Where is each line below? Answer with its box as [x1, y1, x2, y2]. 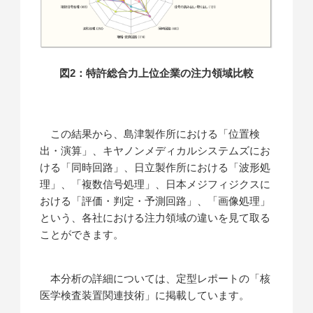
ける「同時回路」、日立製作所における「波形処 [40, 161, 271, 174]
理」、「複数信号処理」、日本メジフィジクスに [40, 178, 271, 191]
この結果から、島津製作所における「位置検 [40, 128, 261, 140]
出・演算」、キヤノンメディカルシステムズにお [40, 145, 271, 157]
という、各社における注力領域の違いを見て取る [40, 212, 271, 224]
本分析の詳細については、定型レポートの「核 [40, 272, 271, 285]
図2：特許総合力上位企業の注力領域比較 [59, 67, 254, 80]
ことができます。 [40, 228, 124, 241]
